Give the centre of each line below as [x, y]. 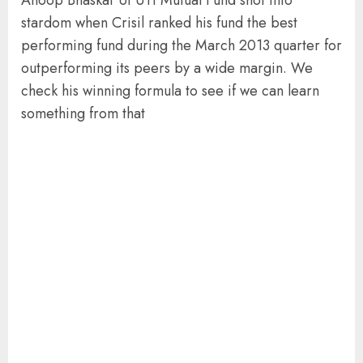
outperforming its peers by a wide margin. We [167, 68]
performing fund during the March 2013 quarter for [181, 45]
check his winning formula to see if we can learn [170, 90]
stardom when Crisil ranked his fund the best [159, 22]
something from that [83, 113]
